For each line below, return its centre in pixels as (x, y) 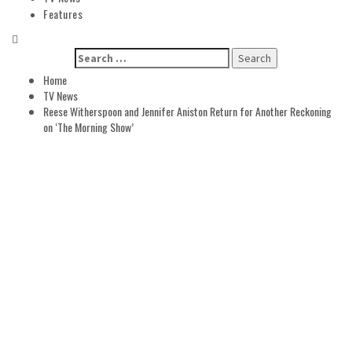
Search (92, 55)
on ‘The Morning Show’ (88, 127)
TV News (60, 95)
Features (63, 14)
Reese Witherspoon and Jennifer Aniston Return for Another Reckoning (187, 111)
